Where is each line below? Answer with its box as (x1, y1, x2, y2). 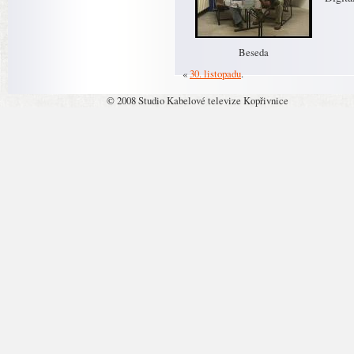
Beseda (239, 45, 269, 59)
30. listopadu (190, 66, 241, 81)
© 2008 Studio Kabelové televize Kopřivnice (107, 93, 288, 107)
